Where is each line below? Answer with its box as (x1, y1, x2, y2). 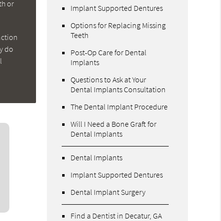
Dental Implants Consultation (71, 84, 166, 94)
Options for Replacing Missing (71, 20, 166, 30)
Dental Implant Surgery (71, 186, 146, 197)
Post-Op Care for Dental (71, 47, 147, 57)
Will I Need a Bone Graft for (71, 118, 157, 129)
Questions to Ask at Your (71, 74, 147, 84)
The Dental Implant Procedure (71, 101, 168, 111)
